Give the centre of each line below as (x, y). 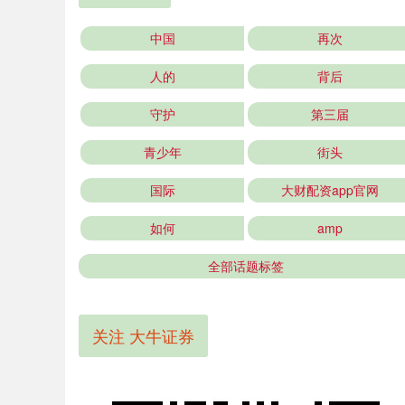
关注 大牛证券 (143, 335)
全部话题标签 (246, 266)
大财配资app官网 (330, 190)
